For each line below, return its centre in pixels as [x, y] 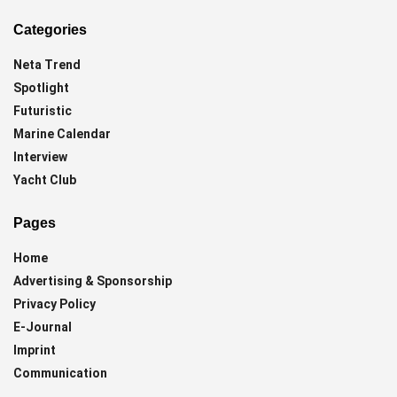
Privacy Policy [54, 304]
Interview [40, 157]
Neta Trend [47, 65]
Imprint [35, 350]
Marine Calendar [62, 134]
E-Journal [43, 327]
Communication [60, 374]
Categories [50, 30]
